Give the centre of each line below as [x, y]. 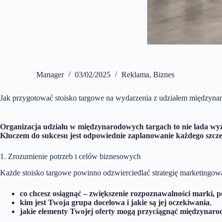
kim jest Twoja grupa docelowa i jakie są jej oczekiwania [115, 202]
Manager [50, 75]
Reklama [135, 75]
